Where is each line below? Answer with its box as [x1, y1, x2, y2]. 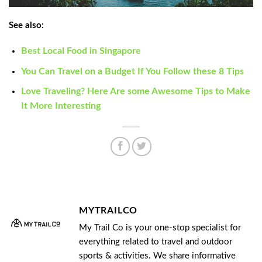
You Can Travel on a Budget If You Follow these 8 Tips [20, 66, 244, 76]
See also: [9, 20, 44, 30]
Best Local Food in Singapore [20, 46, 141, 56]
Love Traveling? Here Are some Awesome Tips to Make [20, 87, 250, 96]
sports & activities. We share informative [79, 251, 236, 261]
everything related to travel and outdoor [79, 237, 232, 247]
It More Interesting [20, 101, 101, 111]
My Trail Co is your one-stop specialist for [79, 223, 241, 233]
